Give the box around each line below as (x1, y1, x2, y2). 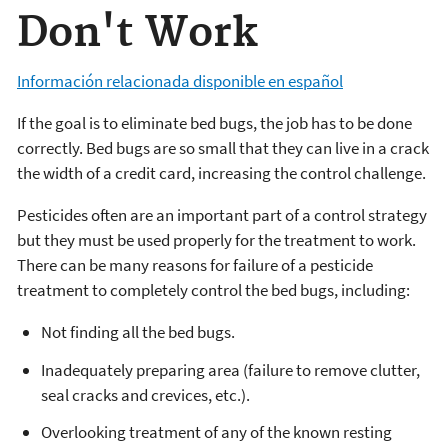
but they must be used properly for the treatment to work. (17, 228, 416, 251)
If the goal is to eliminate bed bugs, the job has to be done (17, 111, 412, 134)
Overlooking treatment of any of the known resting (41, 421, 392, 444)
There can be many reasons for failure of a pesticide (17, 253, 373, 276)
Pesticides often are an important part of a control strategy (17, 203, 427, 226)
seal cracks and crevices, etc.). (41, 383, 250, 406)
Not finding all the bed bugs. (41, 320, 235, 343)
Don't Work (17, 8, 258, 60)
